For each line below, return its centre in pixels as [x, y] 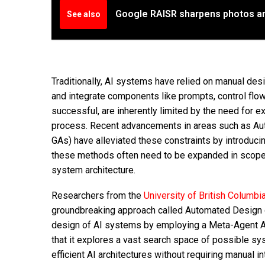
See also [83, 14]
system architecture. [93, 170]
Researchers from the [98, 195]
